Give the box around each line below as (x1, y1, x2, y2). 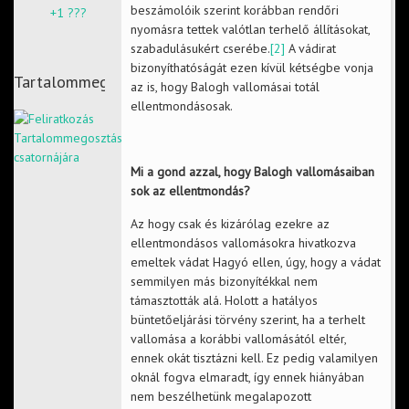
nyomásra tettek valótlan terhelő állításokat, (130, 21, 370, 38)
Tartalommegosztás (14, 71, 154, 93)
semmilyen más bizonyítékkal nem (130, 273, 318, 290)
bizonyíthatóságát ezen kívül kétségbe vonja (130, 59, 373, 77)
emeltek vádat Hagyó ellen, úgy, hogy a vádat (130, 254, 381, 271)
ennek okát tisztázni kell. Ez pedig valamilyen (130, 350, 378, 367)
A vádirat (284, 40, 336, 58)
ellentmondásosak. (130, 98, 233, 115)
